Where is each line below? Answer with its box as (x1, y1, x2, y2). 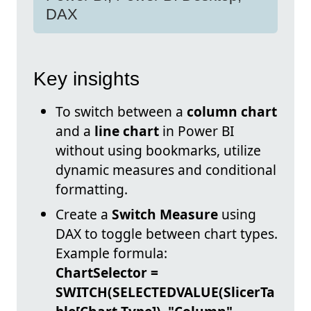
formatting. (56, 180, 128, 199)
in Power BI (159, 121, 235, 141)
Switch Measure (112, 205, 218, 224)
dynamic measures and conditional (56, 160, 276, 180)
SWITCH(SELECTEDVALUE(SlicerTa (56, 283, 275, 302)
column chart (187, 102, 277, 121)
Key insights (33, 68, 140, 90)
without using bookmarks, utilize (56, 141, 261, 160)
